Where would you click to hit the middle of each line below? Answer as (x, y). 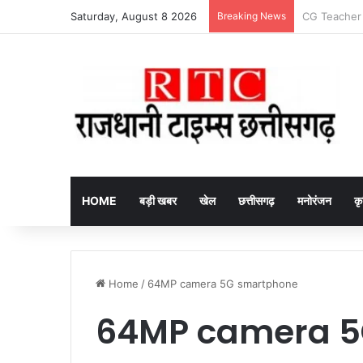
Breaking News (252, 16)
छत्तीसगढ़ (256, 201)
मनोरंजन (314, 201)
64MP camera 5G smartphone (223, 284)
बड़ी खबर (158, 201)
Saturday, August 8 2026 (134, 16)
